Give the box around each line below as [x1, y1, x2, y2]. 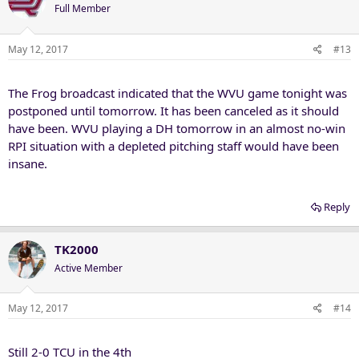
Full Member [54, 2, 111, 15]
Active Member [54, 260, 123, 275]
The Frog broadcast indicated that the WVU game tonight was [8, 84, 347, 101]
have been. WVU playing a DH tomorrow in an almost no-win [8, 119, 345, 136]
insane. [8, 155, 47, 171]
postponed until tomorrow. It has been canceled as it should [8, 102, 339, 119]
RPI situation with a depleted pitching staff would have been [8, 137, 339, 154]
